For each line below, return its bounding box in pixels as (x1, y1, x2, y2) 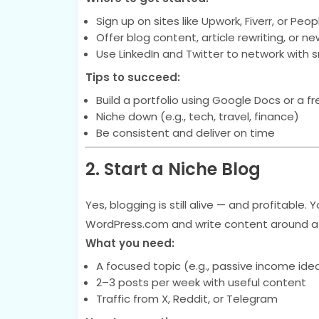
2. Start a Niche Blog (85, 157, 261, 181)
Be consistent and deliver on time (95, 125, 275, 140)
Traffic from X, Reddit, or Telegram (95, 291, 278, 306)
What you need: (85, 235, 174, 251)
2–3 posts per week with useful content (95, 274, 306, 290)
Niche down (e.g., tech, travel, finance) (95, 109, 299, 124)
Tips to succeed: (85, 70, 180, 85)
